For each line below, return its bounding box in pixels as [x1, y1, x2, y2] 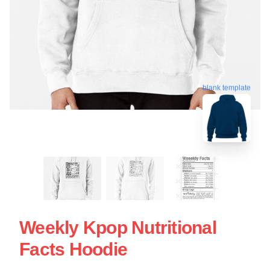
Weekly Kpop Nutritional [19, 217, 216, 237]
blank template [202, 83, 251, 92]
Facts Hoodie [19, 239, 127, 259]
